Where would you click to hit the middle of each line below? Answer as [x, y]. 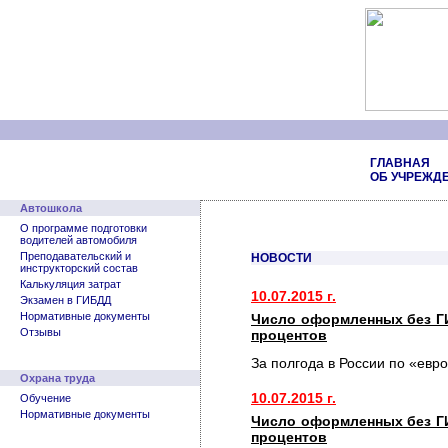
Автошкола [51, 208]
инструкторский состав [79, 268]
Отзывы [40, 332]
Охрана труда [57, 378]
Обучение [45, 398]
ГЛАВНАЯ [400, 163]
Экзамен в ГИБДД [65, 300]
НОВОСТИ [281, 258]
